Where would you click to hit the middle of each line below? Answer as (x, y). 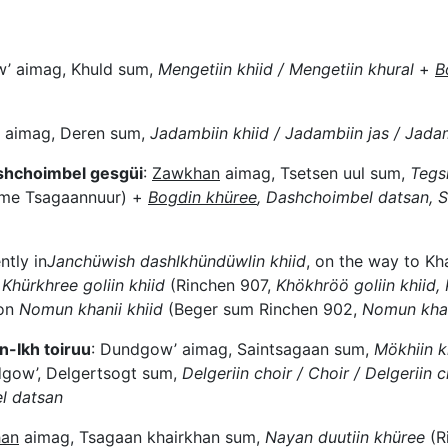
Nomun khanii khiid (91, 309)
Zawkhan (186, 173)
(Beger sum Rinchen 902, (262, 309)
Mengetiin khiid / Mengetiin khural (286, 69)
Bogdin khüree (202, 197)
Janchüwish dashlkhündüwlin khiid (176, 261)
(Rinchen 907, (223, 285)
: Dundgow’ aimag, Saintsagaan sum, (232, 349)
